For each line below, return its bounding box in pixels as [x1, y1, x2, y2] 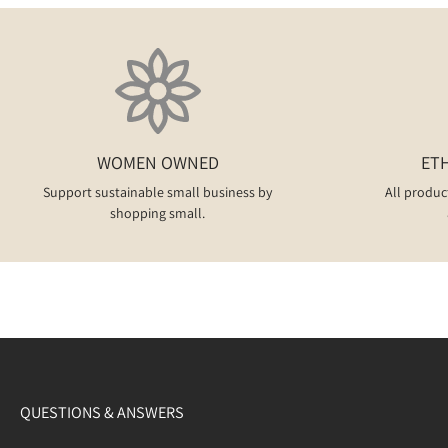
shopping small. [110, 204, 205, 222]
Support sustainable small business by [43, 183, 272, 201]
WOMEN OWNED [96, 151, 219, 174]
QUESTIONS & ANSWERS [20, 401, 184, 423]
